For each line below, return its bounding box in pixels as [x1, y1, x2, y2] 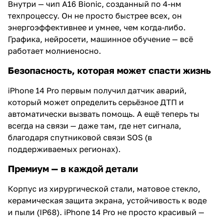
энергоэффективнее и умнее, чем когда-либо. [8, 22, 186, 32]
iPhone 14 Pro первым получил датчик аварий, [8, 85, 187, 95]
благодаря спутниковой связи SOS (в [8, 132, 152, 142]
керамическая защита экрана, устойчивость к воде [8, 195, 207, 205]
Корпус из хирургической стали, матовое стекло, [8, 183, 200, 194]
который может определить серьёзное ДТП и [8, 97, 184, 107]
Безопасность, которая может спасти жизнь [8, 65, 211, 76]
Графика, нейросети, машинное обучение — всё [8, 34, 193, 44]
